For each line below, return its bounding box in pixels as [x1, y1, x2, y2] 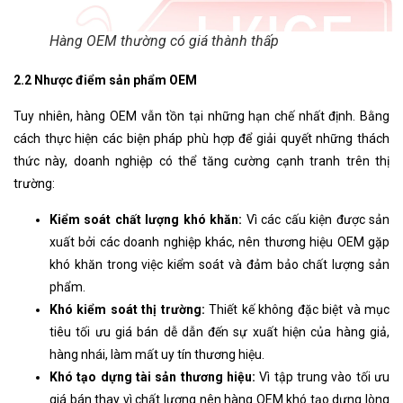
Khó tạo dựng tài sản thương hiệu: [49, 370, 255, 385]
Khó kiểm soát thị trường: [49, 302, 210, 318]
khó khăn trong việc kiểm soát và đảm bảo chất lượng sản [49, 257, 390, 273]
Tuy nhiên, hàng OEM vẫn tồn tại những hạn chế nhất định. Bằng [13, 109, 390, 124]
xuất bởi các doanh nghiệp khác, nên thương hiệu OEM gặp [49, 235, 390, 250]
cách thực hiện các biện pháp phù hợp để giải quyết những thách [13, 131, 390, 147]
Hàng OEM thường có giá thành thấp [49, 32, 279, 50]
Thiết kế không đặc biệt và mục [209, 302, 390, 318]
